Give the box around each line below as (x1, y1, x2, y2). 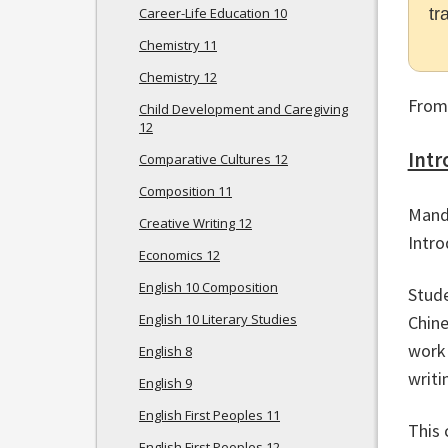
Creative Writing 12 (139, 214, 252, 232)
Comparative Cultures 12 (139, 150, 288, 168)
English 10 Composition (139, 278, 278, 296)
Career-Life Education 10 (139, 4, 287, 22)
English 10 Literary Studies (139, 310, 297, 328)
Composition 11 (139, 182, 232, 200)
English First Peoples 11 (139, 406, 280, 424)
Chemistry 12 (139, 68, 217, 86)
